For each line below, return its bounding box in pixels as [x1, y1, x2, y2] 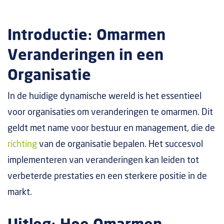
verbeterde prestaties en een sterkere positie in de [7, 172, 207, 181]
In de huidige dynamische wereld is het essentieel [7, 92, 201, 101]
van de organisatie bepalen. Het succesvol [37, 140, 203, 149]
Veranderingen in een [7, 48, 163, 63]
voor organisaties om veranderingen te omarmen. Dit [7, 108, 213, 117]
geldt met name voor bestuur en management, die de [7, 124, 215, 133]
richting [7, 140, 37, 149]
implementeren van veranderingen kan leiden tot [7, 156, 199, 165]
